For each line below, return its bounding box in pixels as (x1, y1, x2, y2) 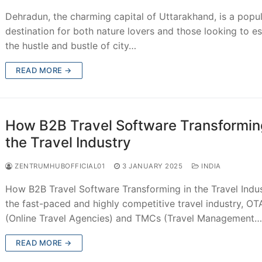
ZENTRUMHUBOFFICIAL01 (12, 161, 105, 170)
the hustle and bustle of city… (5, 39, 137, 51)
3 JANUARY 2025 (122, 161, 183, 170)
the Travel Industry (5, 133, 132, 151)
